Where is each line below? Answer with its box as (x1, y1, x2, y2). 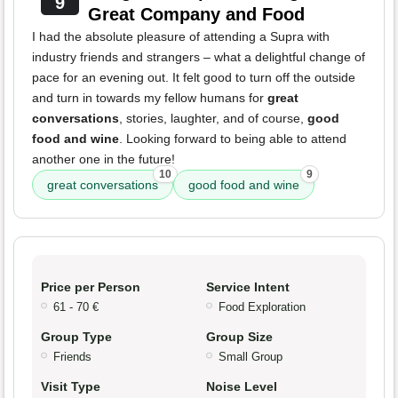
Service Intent (206, 280, 290, 295)
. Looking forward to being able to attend (119, 131, 346, 147)
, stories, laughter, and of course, (119, 111, 307, 126)
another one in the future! (32, 152, 175, 167)
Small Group (219, 350, 283, 364)
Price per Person (41, 280, 140, 295)
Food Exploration (219, 300, 306, 314)
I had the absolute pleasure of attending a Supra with (32, 29, 330, 44)
